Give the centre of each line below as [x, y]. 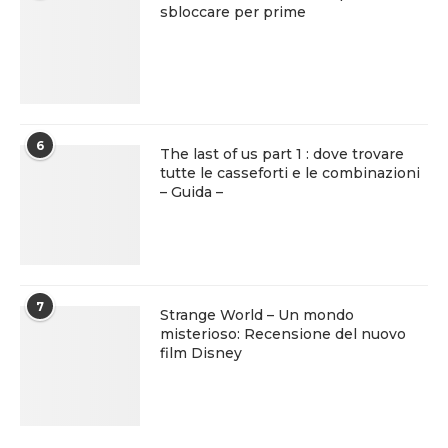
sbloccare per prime [233, 12]
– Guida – [191, 192]
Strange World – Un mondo [257, 315]
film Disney [201, 353]
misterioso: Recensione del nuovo [283, 334]
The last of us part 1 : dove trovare [282, 154]
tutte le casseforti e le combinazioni [290, 173]
